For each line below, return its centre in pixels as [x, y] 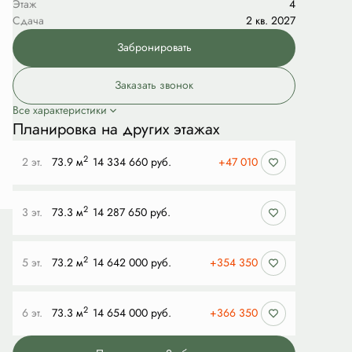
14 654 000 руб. [132, 313]
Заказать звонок [154, 85]
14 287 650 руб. [132, 213]
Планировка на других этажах [116, 129]
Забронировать [154, 48]
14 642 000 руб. [132, 263]
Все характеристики [60, 110]
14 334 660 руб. [132, 162]
